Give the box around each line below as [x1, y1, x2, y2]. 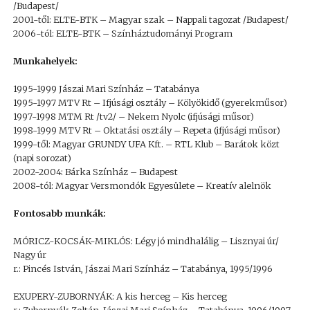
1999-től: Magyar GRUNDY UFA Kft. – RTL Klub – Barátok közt [12, 138, 280, 150]
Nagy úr [12, 248, 46, 261]
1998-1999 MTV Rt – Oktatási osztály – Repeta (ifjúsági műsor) [12, 124, 280, 136]
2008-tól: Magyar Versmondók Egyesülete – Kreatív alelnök [12, 179, 271, 192]
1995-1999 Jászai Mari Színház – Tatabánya [12, 82, 199, 95]
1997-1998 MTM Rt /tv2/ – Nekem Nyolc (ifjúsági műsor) [12, 110, 254, 122]
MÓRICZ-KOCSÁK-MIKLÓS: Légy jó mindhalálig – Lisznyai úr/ [12, 235, 279, 247]
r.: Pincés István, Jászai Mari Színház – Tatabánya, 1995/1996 [12, 262, 273, 275]
